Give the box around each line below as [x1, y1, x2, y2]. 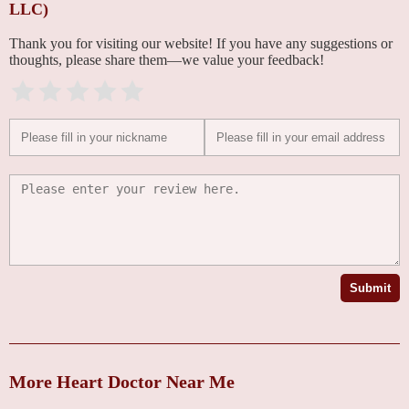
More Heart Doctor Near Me [9, 371, 235, 392]
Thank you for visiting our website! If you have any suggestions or [9, 35, 393, 51]
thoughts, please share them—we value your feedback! [9, 51, 324, 68]
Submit [350, 280, 391, 295]
